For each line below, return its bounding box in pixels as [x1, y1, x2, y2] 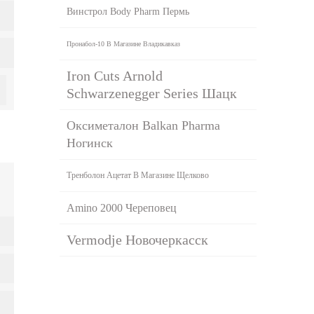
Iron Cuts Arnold [67, 67, 163, 83]
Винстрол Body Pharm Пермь [67, 6, 190, 17]
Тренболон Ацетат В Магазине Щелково [67, 170, 210, 180]
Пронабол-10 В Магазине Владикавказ [67, 39, 181, 48]
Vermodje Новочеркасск [67, 231, 209, 247]
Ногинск [67, 135, 114, 150]
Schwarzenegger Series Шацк [67, 85, 238, 101]
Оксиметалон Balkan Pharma [67, 118, 221, 132]
